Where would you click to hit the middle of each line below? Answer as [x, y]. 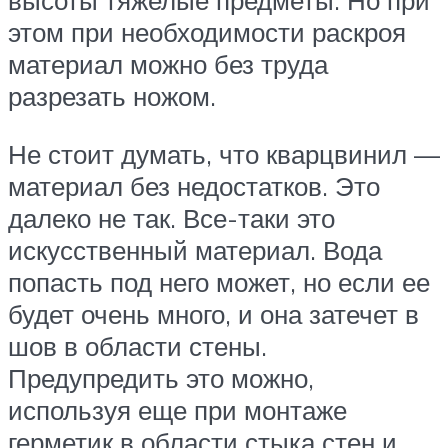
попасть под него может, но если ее [219, 282]
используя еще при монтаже [177, 410]
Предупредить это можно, [161, 378]
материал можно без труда [168, 64]
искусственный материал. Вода [195, 250]
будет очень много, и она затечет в [213, 314]
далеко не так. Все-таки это [171, 218]
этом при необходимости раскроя [207, 32]
